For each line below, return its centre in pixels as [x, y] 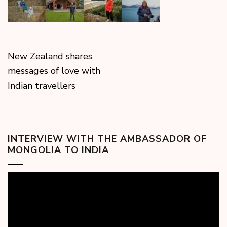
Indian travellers [42, 86]
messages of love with [54, 71]
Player [21, 190]
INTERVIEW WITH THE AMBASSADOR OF [107, 139]
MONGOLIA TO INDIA [58, 150]
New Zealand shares [50, 56]
